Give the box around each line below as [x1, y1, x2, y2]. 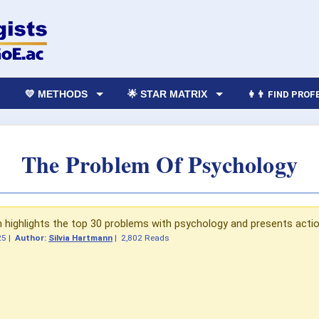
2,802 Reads [121, 232, 169, 243]
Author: [15, 232, 48, 243]
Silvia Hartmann [48, 232, 113, 243]
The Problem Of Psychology [21, 147, 298, 181]
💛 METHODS [25, 88, 88, 100]
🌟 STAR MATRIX [127, 88, 208, 100]
